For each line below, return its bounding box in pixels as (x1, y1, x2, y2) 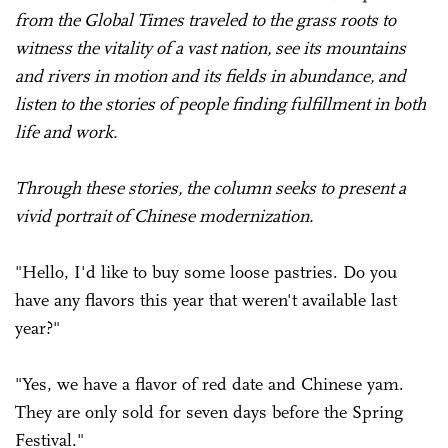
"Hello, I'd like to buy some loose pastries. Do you (15, 260, 397, 283)
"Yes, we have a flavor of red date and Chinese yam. (15, 372, 404, 395)
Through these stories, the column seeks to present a (15, 176, 406, 199)
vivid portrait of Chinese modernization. (15, 204, 313, 227)
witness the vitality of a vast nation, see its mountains (15, 36, 406, 59)
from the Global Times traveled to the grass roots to (15, 8, 396, 31)
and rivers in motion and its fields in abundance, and (15, 64, 406, 87)
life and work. (15, 120, 117, 143)
